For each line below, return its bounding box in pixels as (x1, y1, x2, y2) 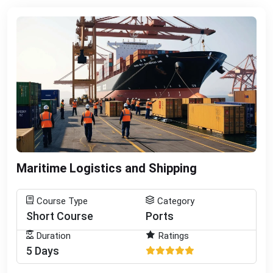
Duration (37, 230, 71, 241)
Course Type (37, 195, 88, 207)
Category (157, 195, 194, 207)
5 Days (26, 244, 59, 257)
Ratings (158, 230, 189, 241)
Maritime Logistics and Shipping (16, 160, 197, 175)
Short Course (26, 209, 93, 222)
